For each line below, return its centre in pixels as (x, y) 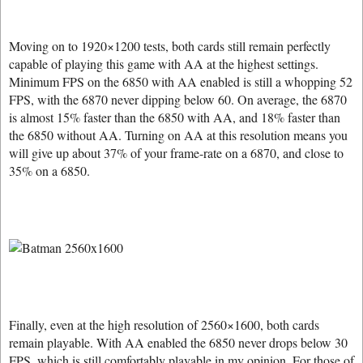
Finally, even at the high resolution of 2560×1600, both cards (164, 325)
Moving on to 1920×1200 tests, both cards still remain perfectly (170, 46)
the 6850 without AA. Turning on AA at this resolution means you (178, 135)
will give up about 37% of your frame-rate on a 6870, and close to (176, 153)
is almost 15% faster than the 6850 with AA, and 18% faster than (175, 117)
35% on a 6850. (49, 171)
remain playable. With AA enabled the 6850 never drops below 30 (178, 342)
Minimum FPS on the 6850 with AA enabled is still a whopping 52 (181, 81)
